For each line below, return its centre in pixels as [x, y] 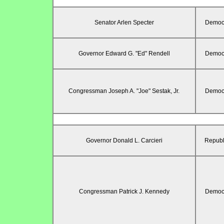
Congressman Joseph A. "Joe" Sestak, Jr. [124, 91]
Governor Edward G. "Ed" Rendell [124, 54]
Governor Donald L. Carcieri [124, 141]
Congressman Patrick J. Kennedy [124, 192]
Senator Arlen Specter [124, 23]
